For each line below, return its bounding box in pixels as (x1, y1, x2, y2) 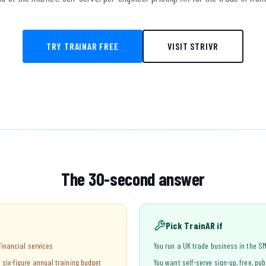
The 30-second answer (61, 168, 205, 189)
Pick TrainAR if (166, 220, 223, 231)
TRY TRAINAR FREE (46, 40, 119, 52)
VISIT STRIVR (167, 40, 219, 52)
